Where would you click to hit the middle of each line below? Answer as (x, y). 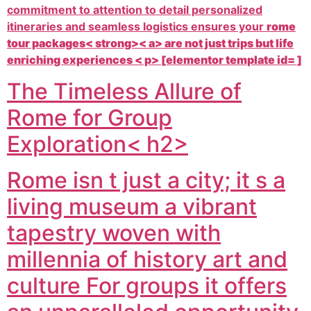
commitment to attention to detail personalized (135, 10)
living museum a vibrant (132, 207)
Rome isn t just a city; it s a (146, 180)
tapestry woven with (114, 233)
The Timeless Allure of (124, 91)
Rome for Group (90, 117)
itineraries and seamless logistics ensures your (137, 27)
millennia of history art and (147, 260)
